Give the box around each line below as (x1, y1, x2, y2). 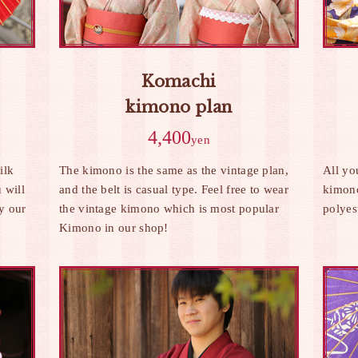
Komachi (141, 72, 217, 91)
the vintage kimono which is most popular (59, 202, 280, 215)
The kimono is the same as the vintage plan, (59, 164, 288, 177)
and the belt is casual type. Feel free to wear (59, 183, 288, 196)
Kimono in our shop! (59, 221, 169, 234)
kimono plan (125, 97, 233, 117)
